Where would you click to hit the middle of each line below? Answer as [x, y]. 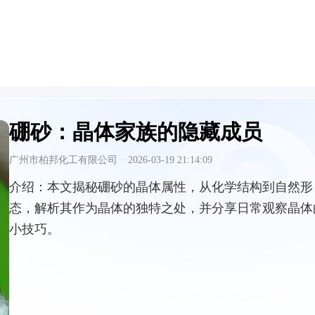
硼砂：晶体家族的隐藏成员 [136, 132]
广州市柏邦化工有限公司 [63, 160]
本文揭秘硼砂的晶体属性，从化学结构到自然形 [180, 187]
